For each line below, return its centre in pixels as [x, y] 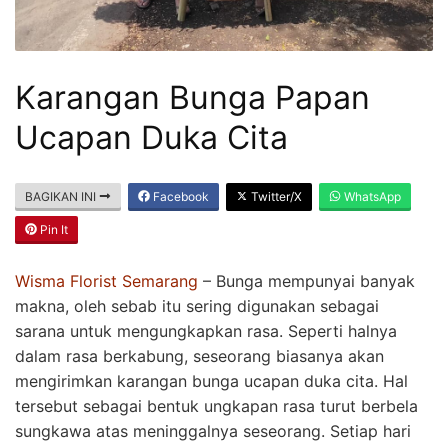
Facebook [179, 196]
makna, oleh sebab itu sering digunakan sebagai [197, 305]
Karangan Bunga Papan [192, 97]
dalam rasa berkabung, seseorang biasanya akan [199, 355]
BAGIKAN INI [62, 196]
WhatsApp [371, 196]
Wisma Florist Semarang [106, 280]
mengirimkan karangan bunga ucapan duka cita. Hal [211, 380]
